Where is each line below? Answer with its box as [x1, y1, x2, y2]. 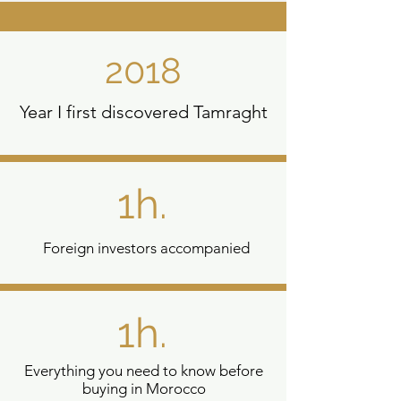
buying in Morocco [81, 380, 206, 397]
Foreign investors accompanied [42, 239, 250, 257]
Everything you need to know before [24, 362, 263, 380]
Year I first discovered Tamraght [19, 101, 268, 123]
